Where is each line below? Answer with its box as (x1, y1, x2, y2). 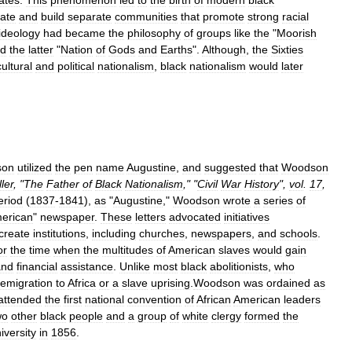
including (92, 227, 136, 240)
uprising (151, 277, 190, 289)
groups (196, 27, 231, 39)
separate (68, 10, 112, 23)
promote (203, 10, 244, 23)
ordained (266, 277, 310, 289)
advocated (169, 211, 221, 223)
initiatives (224, 211, 269, 223)
